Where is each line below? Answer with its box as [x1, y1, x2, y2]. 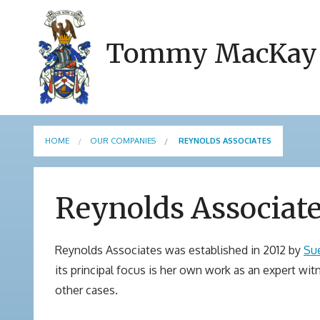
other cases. [55, 283, 118, 297]
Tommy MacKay [105, 37, 317, 70]
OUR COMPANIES [90, 136, 156, 146]
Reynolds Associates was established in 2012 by [55, 243, 304, 257]
